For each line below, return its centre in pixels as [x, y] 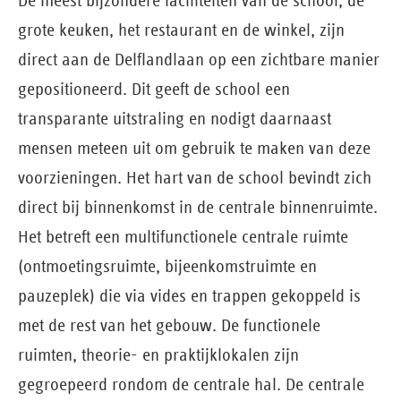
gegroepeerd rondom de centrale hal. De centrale [191, 384]
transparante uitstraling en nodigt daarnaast [175, 118]
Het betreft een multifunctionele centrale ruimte [183, 236]
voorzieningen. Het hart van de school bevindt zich [195, 177]
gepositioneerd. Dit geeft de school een [154, 89]
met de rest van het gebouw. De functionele [169, 325]
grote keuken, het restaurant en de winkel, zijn [181, 30]
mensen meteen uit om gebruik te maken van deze [194, 148]
